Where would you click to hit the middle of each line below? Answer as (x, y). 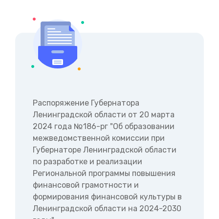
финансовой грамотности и (86, 185)
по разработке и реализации (87, 162)
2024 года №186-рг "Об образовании (103, 127)
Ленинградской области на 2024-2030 (107, 209)
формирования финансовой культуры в (107, 197)
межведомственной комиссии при (99, 138)
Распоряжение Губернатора (86, 103)
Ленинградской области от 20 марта (103, 115)
